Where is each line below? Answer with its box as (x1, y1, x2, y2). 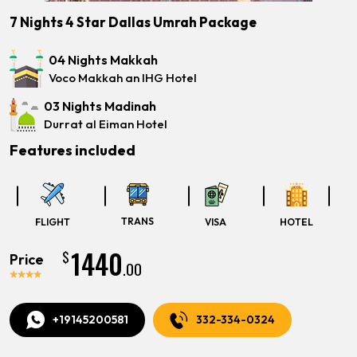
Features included (10, 141, 135, 159)
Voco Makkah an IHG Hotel (49, 70, 197, 85)
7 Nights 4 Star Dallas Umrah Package (10, 14, 257, 30)
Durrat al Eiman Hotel (44, 116, 167, 131)
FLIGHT (35, 216, 70, 228)
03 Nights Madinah (44, 98, 156, 114)
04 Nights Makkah (49, 52, 158, 68)
